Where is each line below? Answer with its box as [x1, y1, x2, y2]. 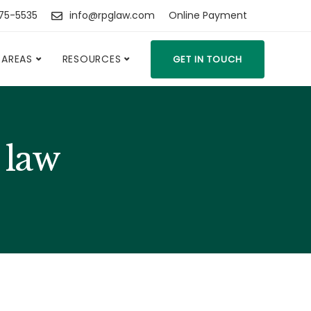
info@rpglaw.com [69, 8, 155, 22]
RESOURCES [62, 52, 121, 66]
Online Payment [169, 8, 247, 22]
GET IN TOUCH [173, 52, 242, 66]
